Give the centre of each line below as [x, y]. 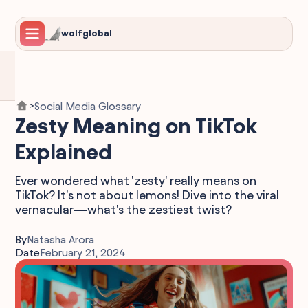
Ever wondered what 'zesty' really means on [136, 180]
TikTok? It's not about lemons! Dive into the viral [147, 195]
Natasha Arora [61, 240]
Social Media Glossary [88, 106]
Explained [64, 152]
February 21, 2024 [83, 253]
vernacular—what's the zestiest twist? [124, 209]
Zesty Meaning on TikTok [136, 126]
